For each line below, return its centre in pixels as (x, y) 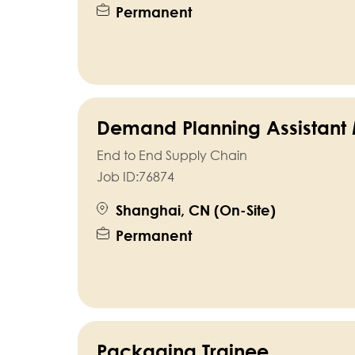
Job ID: (117, 177)
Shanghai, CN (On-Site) (195, 210)
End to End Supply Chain (172, 156)
